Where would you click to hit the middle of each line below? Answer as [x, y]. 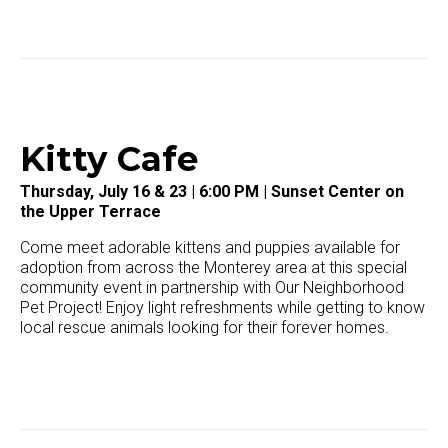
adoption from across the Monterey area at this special [213, 268]
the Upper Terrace [90, 212]
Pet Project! [61, 308]
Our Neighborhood [339, 288]
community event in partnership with [147, 288]
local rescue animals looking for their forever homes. [204, 328]
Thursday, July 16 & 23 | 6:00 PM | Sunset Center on [212, 192]
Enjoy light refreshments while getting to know [263, 308]
